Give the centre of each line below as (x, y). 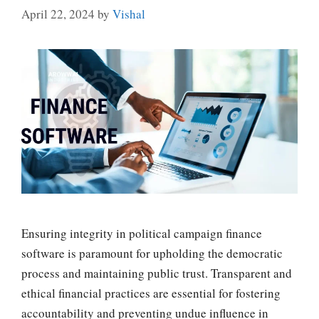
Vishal (129, 14)
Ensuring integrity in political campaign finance (142, 234)
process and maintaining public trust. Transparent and (157, 273)
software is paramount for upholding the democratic (152, 253)
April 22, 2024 (58, 14)
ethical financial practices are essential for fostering (151, 293)
